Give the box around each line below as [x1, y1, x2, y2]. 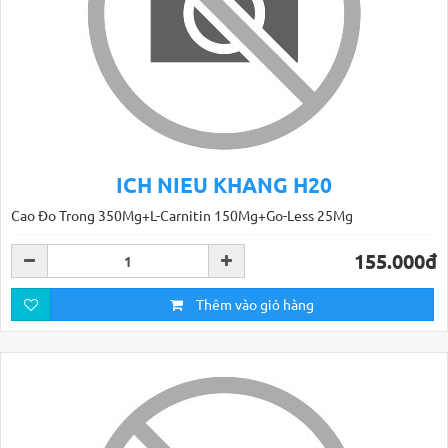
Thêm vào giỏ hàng [193, 295, 314, 313]
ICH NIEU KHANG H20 [116, 171, 332, 198]
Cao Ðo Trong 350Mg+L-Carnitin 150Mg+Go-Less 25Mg [11, 206, 353, 224]
